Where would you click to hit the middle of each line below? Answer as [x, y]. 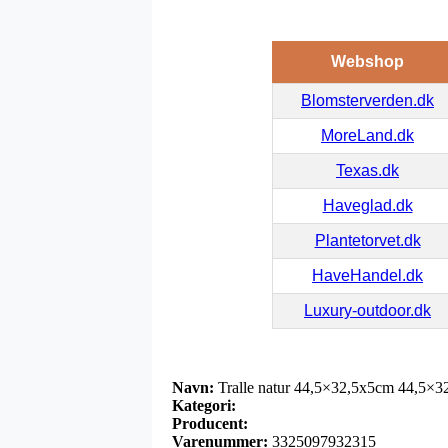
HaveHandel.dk [367, 275]
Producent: [210, 423]
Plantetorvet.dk [367, 240]
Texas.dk [367, 170]
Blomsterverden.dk [367, 100]
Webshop [367, 61]
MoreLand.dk [367, 135]
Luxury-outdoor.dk [367, 310]
